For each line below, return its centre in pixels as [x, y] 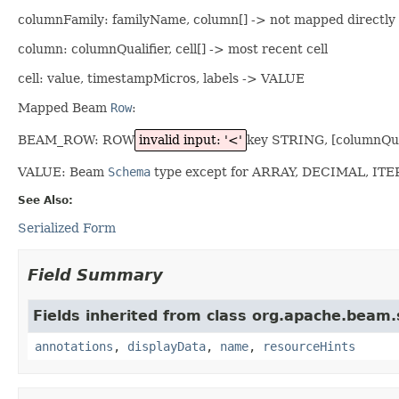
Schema [129, 171]
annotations [74, 346]
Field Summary [95, 274]
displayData [167, 346]
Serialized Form [67, 228]
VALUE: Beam [63, 171]
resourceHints [309, 346]
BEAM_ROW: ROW [76, 139]
